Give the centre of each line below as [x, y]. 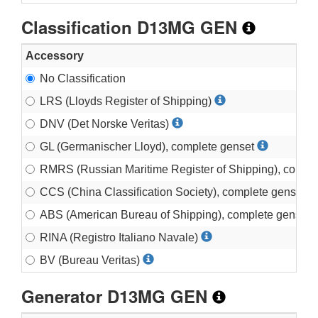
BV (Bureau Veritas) [91, 260]
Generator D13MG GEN [117, 296]
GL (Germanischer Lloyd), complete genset [148, 146]
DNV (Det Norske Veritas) [106, 124]
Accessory [55, 55]
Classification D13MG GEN [132, 27]
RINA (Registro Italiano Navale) [120, 237]
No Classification [83, 78]
